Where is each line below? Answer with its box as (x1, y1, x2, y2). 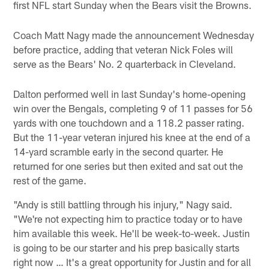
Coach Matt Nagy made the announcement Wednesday (13, 29, 255, 41)
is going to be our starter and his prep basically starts (13, 241, 240, 254)
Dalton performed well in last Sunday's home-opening (13, 88, 246, 100)
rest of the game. (13, 174, 87, 187)
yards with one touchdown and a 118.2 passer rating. (13, 116, 245, 129)
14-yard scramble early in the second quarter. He (13, 145, 224, 158)
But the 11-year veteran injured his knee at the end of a (13, 131, 251, 144)
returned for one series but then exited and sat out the (13, 160, 244, 172)
